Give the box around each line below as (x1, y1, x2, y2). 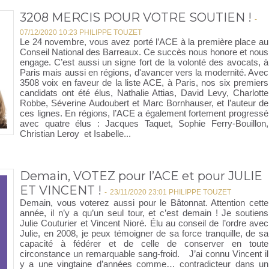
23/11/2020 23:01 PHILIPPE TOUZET (110, 188, 231, 196)
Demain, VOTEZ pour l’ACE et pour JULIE (20, 169, 262, 183)
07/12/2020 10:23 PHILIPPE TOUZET (20, 28, 142, 37)
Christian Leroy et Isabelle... (20, 128, 131, 139)
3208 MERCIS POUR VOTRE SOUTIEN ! (20, 10, 252, 25)
